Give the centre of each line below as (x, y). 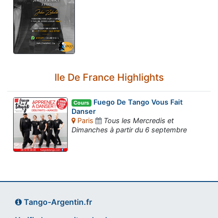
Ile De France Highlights (109, 77)
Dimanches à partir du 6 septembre (129, 130)
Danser (84, 111)
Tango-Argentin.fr (57, 202)
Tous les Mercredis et (139, 121)
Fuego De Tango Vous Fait (137, 102)
